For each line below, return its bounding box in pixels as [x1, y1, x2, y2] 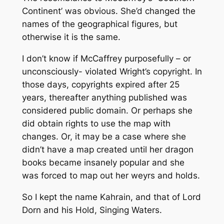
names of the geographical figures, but [21, 19, 177, 29]
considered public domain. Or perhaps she [21, 105, 192, 116]
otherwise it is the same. [21, 32, 120, 42]
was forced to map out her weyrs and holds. [21, 170, 200, 181]
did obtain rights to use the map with [21, 118, 170, 129]
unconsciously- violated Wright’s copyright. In [21, 66, 202, 77]
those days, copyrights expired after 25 [21, 79, 179, 90]
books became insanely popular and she [21, 157, 184, 168]
